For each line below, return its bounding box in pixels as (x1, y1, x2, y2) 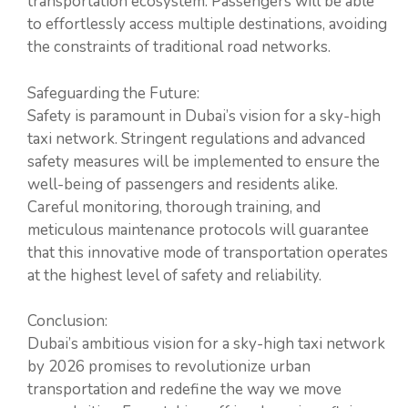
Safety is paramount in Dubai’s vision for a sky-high (27, 105, 381, 127)
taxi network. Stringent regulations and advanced (27, 127, 365, 149)
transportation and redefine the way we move (27, 379, 342, 401)
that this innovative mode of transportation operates (27, 241, 388, 263)
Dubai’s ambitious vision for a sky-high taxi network (27, 333, 385, 355)
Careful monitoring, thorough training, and (27, 196, 321, 218)
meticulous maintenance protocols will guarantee (27, 219, 369, 240)
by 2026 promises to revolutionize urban (27, 356, 311, 378)
